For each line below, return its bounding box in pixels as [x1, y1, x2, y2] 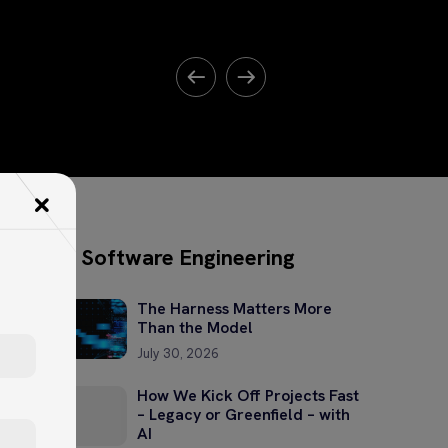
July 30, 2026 [137, 345, 219, 361]
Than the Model [137, 316, 253, 338]
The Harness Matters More [137, 297, 332, 319]
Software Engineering [81, 242, 295, 272]
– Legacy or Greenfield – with [137, 403, 350, 425]
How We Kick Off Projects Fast [137, 384, 359, 406]
